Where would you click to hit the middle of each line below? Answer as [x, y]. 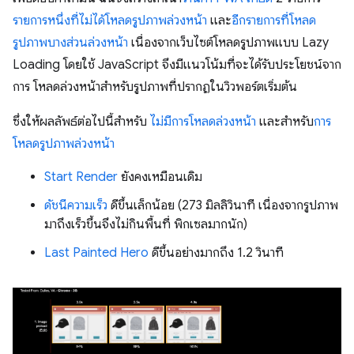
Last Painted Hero [96, 252]
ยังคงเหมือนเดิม [160, 177]
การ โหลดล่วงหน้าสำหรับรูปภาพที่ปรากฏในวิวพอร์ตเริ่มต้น [155, 87]
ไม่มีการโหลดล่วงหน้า [203, 121]
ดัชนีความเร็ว [76, 205]
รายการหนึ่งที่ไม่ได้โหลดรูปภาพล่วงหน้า [110, 20]
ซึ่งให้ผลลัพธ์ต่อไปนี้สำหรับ [81, 121]
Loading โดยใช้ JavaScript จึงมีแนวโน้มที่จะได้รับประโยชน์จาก [177, 64]
